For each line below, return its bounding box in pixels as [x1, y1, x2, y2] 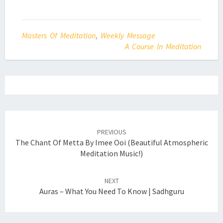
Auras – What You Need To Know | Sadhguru [39, 186, 184, 197]
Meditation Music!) [80, 148, 143, 159]
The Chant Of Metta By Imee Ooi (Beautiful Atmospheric [15, 137, 208, 148]
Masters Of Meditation [22, 30, 96, 40]
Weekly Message [101, 30, 155, 40]
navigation [4, 121, 57, 135]
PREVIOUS [97, 127, 126, 137]
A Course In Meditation [125, 41, 201, 51]
